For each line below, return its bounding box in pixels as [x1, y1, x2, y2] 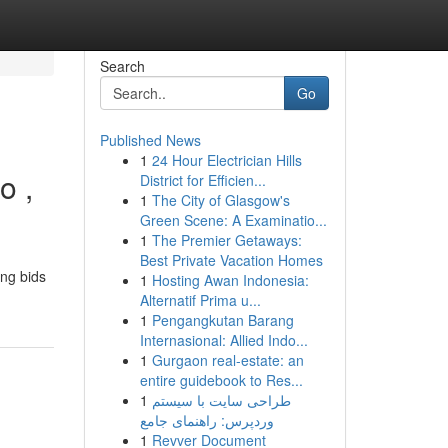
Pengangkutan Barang [151, 310, 294, 330]
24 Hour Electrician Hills [151, 150, 302, 170]
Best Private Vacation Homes [139, 250, 323, 270]
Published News [99, 130, 201, 150]
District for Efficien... [139, 170, 266, 190]
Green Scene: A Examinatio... [139, 210, 327, 230]
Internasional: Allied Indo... [139, 330, 308, 350]
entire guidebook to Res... [139, 370, 303, 390]
